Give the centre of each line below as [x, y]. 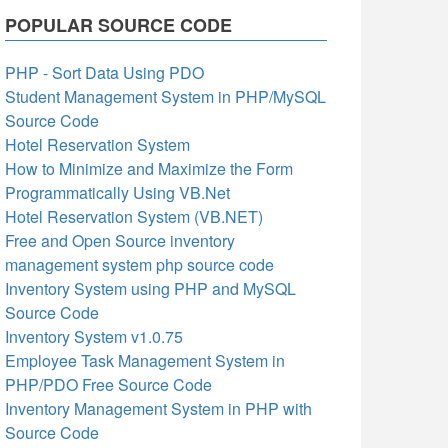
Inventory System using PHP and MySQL [150, 288]
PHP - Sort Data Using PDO [104, 72]
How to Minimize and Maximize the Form [149, 168]
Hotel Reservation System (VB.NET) [134, 216]
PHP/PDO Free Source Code [108, 384]
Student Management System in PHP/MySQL [165, 96]
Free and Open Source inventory [120, 240]
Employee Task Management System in [145, 360]
